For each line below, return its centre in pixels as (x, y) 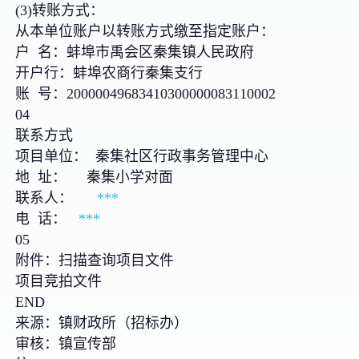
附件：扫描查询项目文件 (95, 260)
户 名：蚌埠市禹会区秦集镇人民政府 (135, 52)
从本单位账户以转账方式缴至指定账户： (145, 31)
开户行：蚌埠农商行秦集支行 (109, 73)
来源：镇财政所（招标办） (102, 323)
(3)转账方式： (60, 10)
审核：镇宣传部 (66, 343)
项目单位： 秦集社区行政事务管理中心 (144, 156)
